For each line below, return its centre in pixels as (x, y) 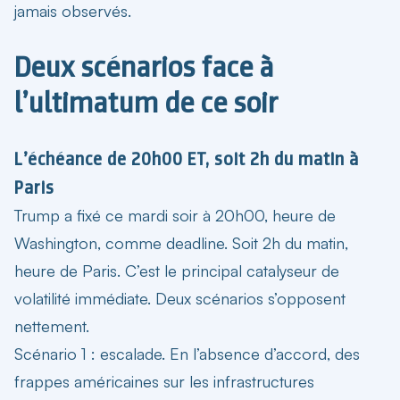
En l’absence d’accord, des (262, 353)
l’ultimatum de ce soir (146, 102)
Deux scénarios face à (144, 67)
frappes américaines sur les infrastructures (164, 381)
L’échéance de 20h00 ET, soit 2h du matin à (187, 158)
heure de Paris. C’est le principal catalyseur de (177, 270)
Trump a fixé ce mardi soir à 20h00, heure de (175, 215)
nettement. (52, 325)
